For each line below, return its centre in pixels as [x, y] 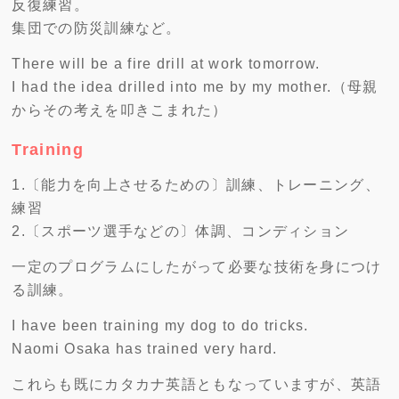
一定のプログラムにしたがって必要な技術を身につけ [197, 267]
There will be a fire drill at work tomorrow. [166, 64]
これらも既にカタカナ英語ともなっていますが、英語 [197, 385]
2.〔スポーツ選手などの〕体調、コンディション [181, 232]
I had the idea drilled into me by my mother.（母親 [195, 87]
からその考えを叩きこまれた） [120, 110]
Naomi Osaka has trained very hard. [145, 349]
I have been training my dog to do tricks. [160, 326]
